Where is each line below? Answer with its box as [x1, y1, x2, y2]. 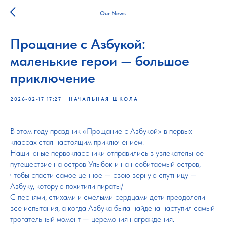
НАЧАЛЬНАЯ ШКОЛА [69, 96, 139, 102]
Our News [99, 9, 126, 17]
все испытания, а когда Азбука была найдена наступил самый [10, 203, 215, 213]
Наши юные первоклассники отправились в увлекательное [10, 148, 204, 158]
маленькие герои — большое [10, 52, 189, 69]
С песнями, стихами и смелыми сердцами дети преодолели [10, 192, 205, 202]
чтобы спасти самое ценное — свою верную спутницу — [10, 170, 197, 180]
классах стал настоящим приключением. [10, 137, 144, 147]
